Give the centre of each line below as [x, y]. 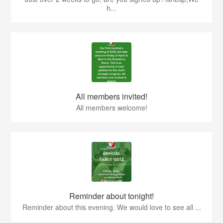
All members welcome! [111, 107]
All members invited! [111, 96]
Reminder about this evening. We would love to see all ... [111, 207]
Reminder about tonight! [111, 196]
